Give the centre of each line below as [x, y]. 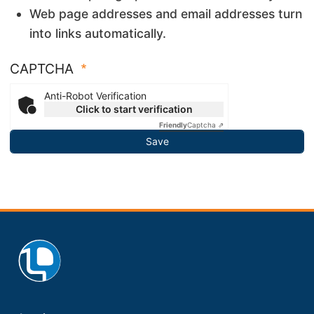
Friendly [173, 125]
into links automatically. [98, 34]
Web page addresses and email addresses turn [166, 14]
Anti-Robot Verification [95, 96]
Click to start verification [134, 109]
